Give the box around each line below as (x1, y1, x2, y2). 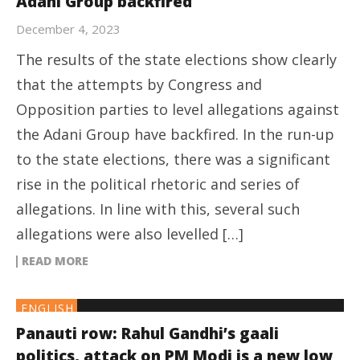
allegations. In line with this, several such (16, 198, 300, 219)
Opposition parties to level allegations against (16, 99, 339, 119)
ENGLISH (21, 300, 74, 316)
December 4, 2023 (16, 20, 121, 37)
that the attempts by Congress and (16, 74, 262, 94)
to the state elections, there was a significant (16, 149, 330, 169)
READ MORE (22, 252, 88, 268)
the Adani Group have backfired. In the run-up (16, 124, 334, 144)
